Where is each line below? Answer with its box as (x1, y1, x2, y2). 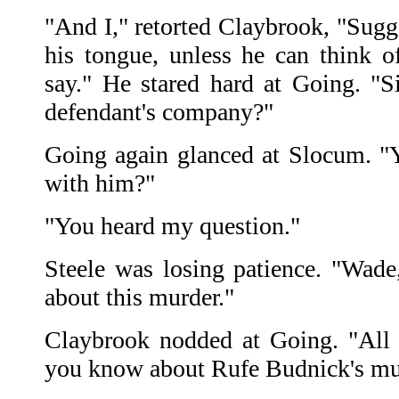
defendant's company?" (45, 98, 273, 126)
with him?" (45, 169, 155, 198)
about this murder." (45, 283, 234, 312)
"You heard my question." (45, 212, 300, 240)
